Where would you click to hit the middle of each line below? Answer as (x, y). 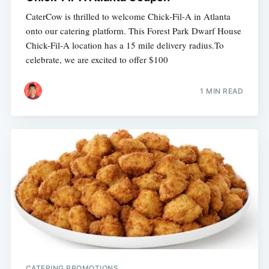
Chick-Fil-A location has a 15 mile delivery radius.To (125, 45)
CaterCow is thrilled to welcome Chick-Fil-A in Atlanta (128, 17)
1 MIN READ (222, 91)
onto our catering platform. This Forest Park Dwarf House (133, 31)
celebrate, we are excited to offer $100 (97, 60)
